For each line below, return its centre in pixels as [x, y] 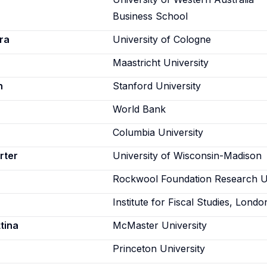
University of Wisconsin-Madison [187, 156]
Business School [150, 16]
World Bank [139, 109]
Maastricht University [161, 63]
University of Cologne [162, 39]
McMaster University [160, 225]
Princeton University [159, 249]
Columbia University [158, 132]
